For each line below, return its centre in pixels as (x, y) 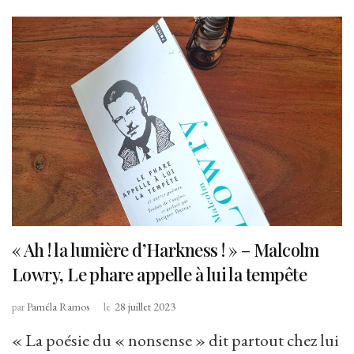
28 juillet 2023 (145, 306)
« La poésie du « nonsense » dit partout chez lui (175, 340)
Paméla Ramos (58, 306)
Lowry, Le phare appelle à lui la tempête (160, 274)
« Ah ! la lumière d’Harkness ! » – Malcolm (166, 249)
